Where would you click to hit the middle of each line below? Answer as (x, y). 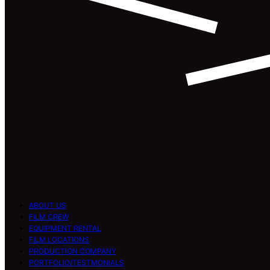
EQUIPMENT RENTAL (65, 228)
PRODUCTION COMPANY (73, 251)
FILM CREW (49, 217)
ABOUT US (48, 205)
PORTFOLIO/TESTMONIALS (77, 262)
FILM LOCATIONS (59, 240)
